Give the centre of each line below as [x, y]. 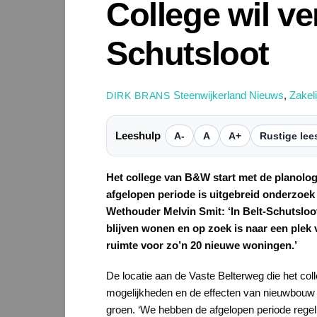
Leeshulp [138, 135]
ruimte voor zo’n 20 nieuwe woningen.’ [202, 245]
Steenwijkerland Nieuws [228, 95]
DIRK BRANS [138, 96]
